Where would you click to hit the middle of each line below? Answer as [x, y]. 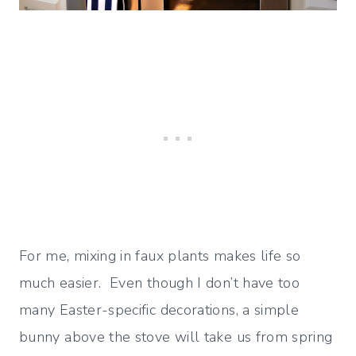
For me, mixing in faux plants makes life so [160, 256]
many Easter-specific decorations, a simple [159, 310]
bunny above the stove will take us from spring [176, 337]
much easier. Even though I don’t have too [160, 283]
